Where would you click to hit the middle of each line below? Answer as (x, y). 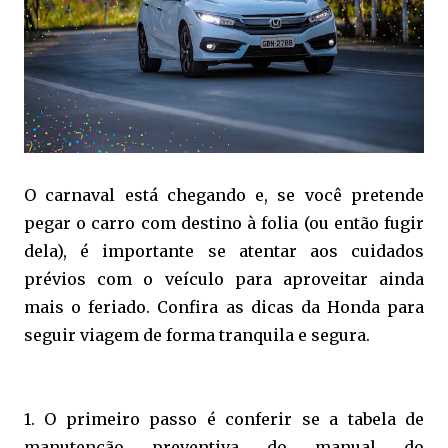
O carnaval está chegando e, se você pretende (224, 194)
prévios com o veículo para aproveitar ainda (224, 278)
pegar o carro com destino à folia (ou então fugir (224, 222)
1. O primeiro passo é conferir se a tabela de (224, 418)
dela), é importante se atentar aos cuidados (224, 250)
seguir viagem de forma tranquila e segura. (197, 334)
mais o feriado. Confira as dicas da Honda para (224, 306)
